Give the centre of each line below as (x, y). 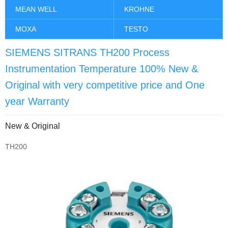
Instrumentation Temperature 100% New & (102, 69)
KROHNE (139, 9)
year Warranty (37, 102)
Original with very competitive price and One (105, 85)
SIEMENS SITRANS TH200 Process (87, 53)
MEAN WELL (36, 9)
